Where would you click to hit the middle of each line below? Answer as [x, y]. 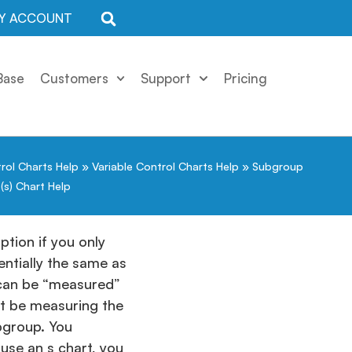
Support [166, 78]
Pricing [246, 78]
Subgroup [278, 167]
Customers [74, 78]
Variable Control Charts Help [165, 167]
